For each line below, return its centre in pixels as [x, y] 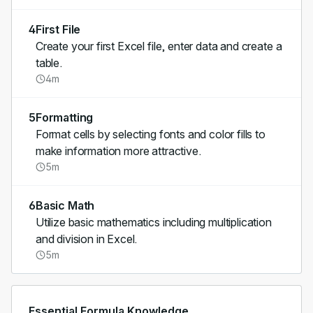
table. [49, 63]
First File [58, 29]
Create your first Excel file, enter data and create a [159, 46]
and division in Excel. [86, 239]
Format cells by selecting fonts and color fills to [150, 134]
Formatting [64, 117]
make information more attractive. [118, 151]
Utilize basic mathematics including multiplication [153, 222]
